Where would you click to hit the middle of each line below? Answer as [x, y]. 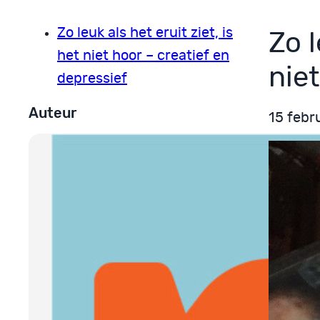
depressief [92, 79]
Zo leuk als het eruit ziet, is [145, 33]
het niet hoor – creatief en [143, 56]
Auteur [52, 113]
